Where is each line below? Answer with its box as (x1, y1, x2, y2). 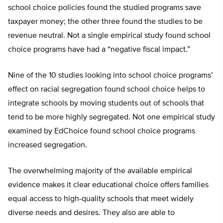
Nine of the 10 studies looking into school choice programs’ (8, 72, 213, 80)
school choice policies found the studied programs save (8, 4, 201, 12)
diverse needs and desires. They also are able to (8, 209, 175, 218)
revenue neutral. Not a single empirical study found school (8, 32, 211, 40)
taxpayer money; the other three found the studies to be (8, 18, 203, 26)
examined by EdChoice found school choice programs (8, 127, 195, 136)
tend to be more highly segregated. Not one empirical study (8, 113, 215, 122)
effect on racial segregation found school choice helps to (8, 86, 205, 94)
